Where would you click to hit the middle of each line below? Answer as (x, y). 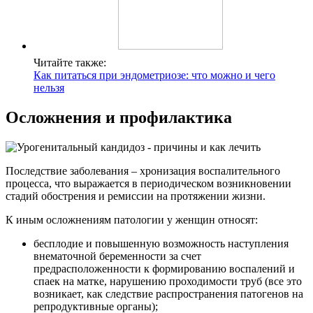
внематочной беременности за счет (117, 256)
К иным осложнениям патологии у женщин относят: (132, 219)
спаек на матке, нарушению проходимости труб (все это (168, 281)
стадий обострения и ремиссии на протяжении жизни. (136, 196)
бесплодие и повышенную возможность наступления (161, 243)
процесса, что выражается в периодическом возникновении (148, 183)
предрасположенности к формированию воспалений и (164, 268)
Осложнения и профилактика (119, 117)
